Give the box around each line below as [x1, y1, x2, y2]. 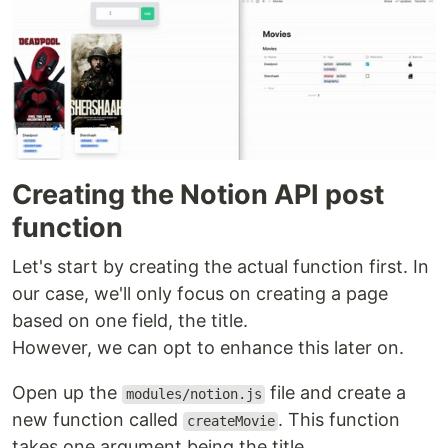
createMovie [186, 413, 275, 430]
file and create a [265, 382, 407, 404]
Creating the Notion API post [12, 178, 384, 212]
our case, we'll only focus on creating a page [12, 283, 388, 305]
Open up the [12, 382, 122, 404]
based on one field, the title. [12, 310, 248, 332]
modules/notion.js [125, 386, 262, 403]
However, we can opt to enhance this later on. [12, 337, 404, 359]
